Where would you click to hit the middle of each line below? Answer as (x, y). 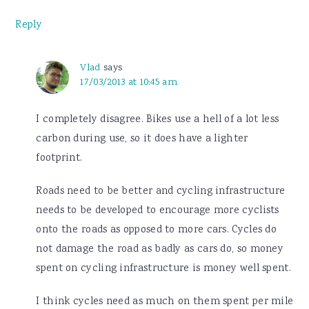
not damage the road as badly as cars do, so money (160, 250)
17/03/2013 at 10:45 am (129, 83)
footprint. (59, 159)
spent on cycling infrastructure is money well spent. (163, 269)
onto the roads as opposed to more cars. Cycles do (157, 231)
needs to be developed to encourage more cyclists (158, 211)
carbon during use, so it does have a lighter (142, 140)
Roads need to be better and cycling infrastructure (161, 192)
